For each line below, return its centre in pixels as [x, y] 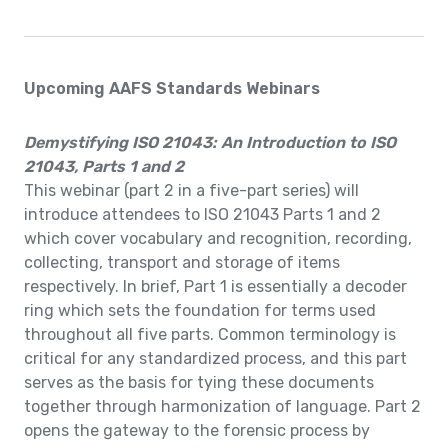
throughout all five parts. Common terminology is [210, 335]
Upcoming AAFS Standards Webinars [172, 89]
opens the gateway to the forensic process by [197, 431]
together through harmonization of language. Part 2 [222, 407]
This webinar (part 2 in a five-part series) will [191, 191]
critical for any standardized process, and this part [215, 359]
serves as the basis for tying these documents [199, 383]
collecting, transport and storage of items [182, 263]
